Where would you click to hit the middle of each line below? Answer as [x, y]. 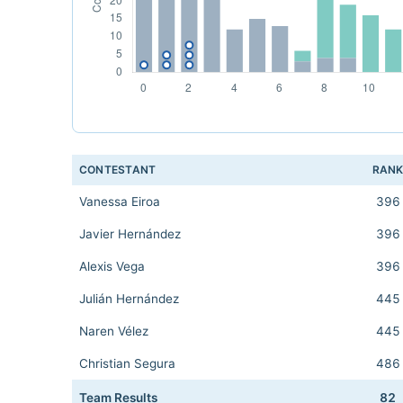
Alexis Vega [112, 266]
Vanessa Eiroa [120, 201]
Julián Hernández [129, 299]
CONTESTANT [118, 170]
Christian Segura [127, 363]
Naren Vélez [114, 331]
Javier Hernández [130, 234]
